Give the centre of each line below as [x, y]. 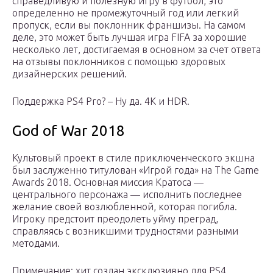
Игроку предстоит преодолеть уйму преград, [115, 219]
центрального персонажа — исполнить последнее [127, 195]
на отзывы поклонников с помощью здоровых [119, 62]
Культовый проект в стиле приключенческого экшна [133, 158]
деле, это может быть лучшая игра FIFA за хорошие [129, 37]
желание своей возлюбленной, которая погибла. [125, 207]
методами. [36, 243]
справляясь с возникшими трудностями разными [125, 231]
